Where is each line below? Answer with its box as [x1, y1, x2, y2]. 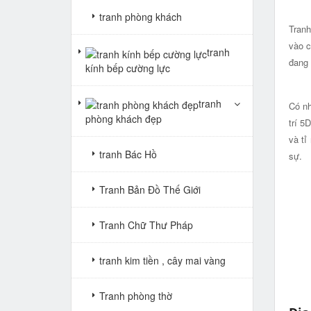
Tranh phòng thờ [99, 288, 172, 303]
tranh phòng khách [99, 10, 182, 24]
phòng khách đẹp [85, 111, 162, 126]
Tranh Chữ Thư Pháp [99, 217, 193, 232]
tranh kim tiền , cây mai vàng [99, 253, 226, 267]
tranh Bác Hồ [99, 146, 157, 161]
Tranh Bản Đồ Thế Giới [99, 182, 201, 196]
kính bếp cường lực [85, 60, 170, 75]
